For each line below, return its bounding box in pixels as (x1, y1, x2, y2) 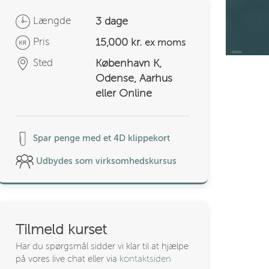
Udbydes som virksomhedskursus (34, 156, 177, 166)
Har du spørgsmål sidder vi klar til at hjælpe (16, 241, 189, 252)
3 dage (95, 15, 128, 27)
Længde (33, 15, 71, 26)
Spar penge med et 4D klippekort (31, 133, 170, 143)
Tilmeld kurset (16, 222, 107, 238)
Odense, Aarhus (95, 72, 173, 84)
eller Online (95, 87, 153, 99)
